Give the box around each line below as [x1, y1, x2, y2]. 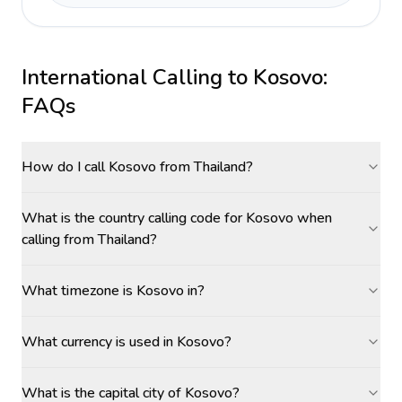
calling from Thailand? [22, 230, 157, 249]
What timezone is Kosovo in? [22, 281, 205, 301]
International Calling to [22, 63, 253, 92]
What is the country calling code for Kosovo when [22, 208, 332, 228]
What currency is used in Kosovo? [22, 332, 232, 352]
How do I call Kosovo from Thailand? [22, 157, 253, 177]
